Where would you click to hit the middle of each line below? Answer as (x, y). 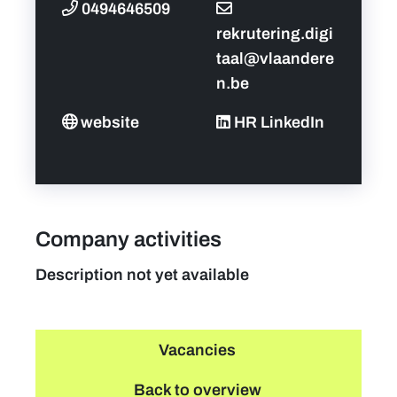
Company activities (128, 239)
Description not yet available (142, 274)
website (110, 122)
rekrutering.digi (275, 33)
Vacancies (197, 350)
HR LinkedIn (279, 122)
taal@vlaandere (275, 58)
